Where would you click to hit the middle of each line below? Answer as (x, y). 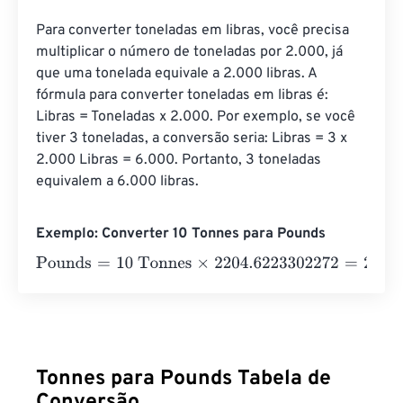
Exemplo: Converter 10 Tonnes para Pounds (181, 234)
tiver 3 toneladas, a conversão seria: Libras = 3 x (193, 139)
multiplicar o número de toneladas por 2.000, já (191, 52)
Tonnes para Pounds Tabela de (184, 379)
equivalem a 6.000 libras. (117, 182)
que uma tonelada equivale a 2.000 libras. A (178, 74)
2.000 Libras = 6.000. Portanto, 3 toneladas (180, 160)
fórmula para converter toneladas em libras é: (184, 95)
